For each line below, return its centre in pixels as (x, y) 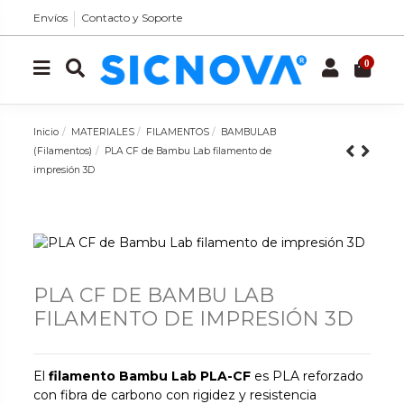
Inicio (46, 132)
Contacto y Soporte (132, 18)
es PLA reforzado (308, 376)
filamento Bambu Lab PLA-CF (150, 376)
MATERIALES (102, 132)
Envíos (51, 18)
